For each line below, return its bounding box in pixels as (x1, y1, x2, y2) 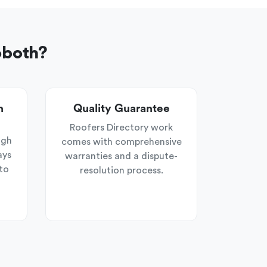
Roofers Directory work (70, 123, 173, 132)
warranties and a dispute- (65, 151, 178, 161)
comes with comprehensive (61, 137, 182, 147)
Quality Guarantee (73, 103, 170, 114)
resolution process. (79, 166, 163, 175)
